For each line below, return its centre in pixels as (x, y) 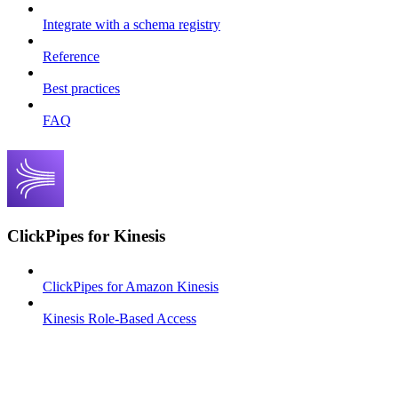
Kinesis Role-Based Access (119, 319)
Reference (71, 56)
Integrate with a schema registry (131, 24)
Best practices (81, 88)
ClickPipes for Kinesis (86, 236)
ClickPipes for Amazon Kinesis (131, 287)
